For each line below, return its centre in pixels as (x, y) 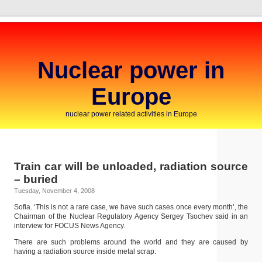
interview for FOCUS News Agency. (70, 226)
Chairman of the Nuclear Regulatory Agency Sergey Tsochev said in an (131, 216)
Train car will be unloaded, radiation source (131, 166)
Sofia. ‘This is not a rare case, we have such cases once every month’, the (131, 207)
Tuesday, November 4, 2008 (54, 191)
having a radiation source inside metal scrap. (85, 251)
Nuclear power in (131, 70)
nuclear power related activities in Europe (131, 114)
